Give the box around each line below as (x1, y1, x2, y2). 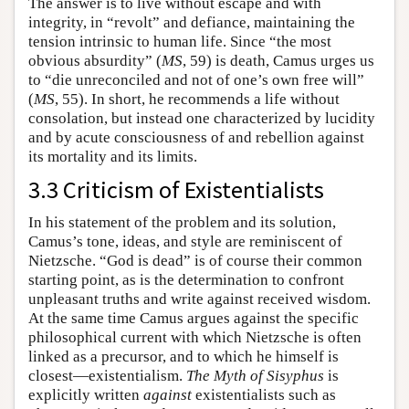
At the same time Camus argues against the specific (28, 309, 359, 328)
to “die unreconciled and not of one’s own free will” (28, 71, 364, 89)
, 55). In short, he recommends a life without (55, 90, 340, 109)
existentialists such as (192, 386, 336, 404)
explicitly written (28, 386, 143, 404)
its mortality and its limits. (28, 148, 197, 166)
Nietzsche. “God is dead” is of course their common (28, 252, 362, 270)
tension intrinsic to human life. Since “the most (28, 33, 331, 51)
